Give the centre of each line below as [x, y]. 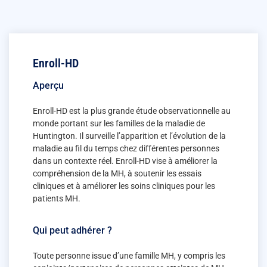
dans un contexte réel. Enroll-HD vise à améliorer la [125, 161]
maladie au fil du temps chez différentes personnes [126, 149]
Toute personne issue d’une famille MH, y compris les [129, 255]
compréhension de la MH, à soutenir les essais [117, 174]
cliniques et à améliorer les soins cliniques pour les [124, 186]
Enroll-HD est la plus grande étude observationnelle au [132, 111]
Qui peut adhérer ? [72, 230]
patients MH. [57, 199]
